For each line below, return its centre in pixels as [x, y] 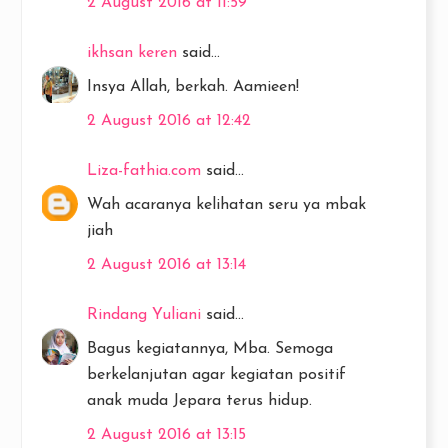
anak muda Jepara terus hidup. [199, 400]
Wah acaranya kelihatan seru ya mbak [226, 204]
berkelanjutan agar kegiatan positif [216, 374]
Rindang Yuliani [144, 314]
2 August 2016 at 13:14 [166, 264]
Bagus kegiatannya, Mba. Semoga [210, 348]
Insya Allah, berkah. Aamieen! [193, 86]
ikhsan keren [132, 52]
